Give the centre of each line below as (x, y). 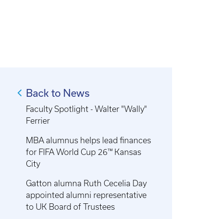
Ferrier (38, 121)
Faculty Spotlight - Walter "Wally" (87, 109)
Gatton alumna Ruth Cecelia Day (87, 183)
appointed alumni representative (87, 195)
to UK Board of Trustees (71, 207)
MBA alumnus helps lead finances (89, 140)
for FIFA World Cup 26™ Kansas (84, 152)
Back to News (58, 93)
